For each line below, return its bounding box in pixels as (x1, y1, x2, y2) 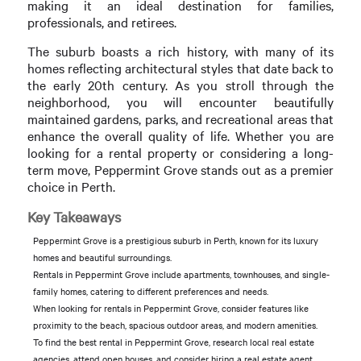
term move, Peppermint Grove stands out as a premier (27, 161, 334, 179)
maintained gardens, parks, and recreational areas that (27, 110, 334, 128)
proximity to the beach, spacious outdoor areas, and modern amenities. (32, 318, 317, 331)
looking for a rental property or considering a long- (27, 144, 334, 162)
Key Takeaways (27, 206, 121, 226)
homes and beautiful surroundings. (32, 251, 172, 263)
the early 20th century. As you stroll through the (27, 77, 334, 94)
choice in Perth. (27, 178, 115, 196)
